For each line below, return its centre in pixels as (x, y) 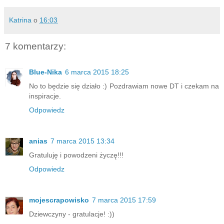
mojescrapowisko (59, 200)
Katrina (20, 20)
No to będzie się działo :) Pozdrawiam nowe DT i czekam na (124, 86)
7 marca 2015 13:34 (82, 141)
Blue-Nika (45, 72)
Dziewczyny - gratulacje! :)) (72, 214)
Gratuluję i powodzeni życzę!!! (76, 155)
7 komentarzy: (35, 46)
